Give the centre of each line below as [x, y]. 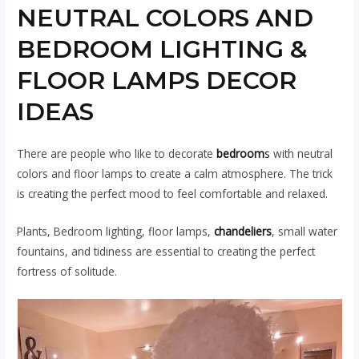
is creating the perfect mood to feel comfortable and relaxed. [174, 194]
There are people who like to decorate [117, 154]
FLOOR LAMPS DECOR [157, 81]
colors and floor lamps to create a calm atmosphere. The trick [175, 174]
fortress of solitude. [69, 272]
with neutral [302, 154]
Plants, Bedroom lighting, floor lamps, [116, 232]
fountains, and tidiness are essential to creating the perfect [166, 252]
